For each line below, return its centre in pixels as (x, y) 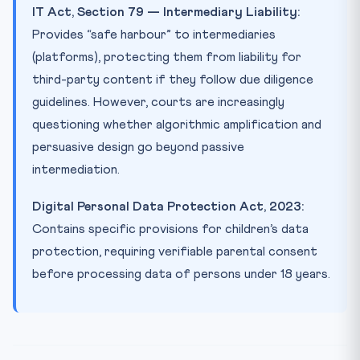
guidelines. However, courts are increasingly (158, 102)
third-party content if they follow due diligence (173, 79)
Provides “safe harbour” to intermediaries (154, 34)
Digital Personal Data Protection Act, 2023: (168, 206)
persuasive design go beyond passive (138, 147)
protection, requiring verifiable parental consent (175, 251)
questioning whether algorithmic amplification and (177, 124)
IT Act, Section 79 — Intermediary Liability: (166, 12)
